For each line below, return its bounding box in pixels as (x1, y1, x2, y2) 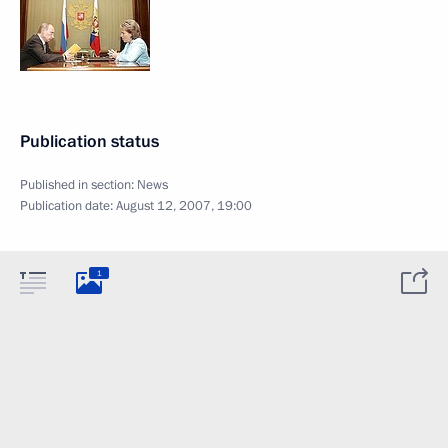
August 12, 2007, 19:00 (116, 197, 252, 215)
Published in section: (20, 176, 137, 194)
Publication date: (20, 197, 116, 215)
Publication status (20, 130, 159, 153)
